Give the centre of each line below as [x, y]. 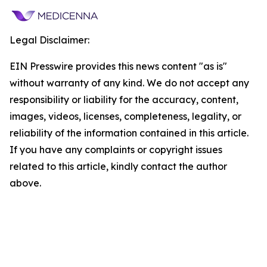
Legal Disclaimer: [49, 40]
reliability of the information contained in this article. [129, 133]
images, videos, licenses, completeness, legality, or [125, 116]
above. [25, 183]
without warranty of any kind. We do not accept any [129, 83]
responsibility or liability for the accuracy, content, [124, 100]
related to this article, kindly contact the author [118, 166]
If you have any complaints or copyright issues [116, 150]
